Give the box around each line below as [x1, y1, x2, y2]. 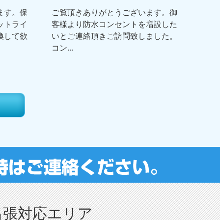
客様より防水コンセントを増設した [51, 19, 177, 30]
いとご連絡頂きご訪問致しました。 [51, 30, 177, 42]
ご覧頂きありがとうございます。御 [51, 7, 177, 18]
